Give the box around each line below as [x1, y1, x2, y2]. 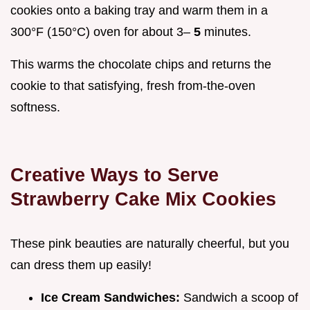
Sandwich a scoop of [183, 291, 298, 305]
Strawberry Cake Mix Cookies [10, 188, 276, 210]
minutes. [204, 25, 251, 39]
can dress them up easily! [10, 258, 152, 273]
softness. [10, 100, 60, 115]
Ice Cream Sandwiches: [41, 291, 183, 305]
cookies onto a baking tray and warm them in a [10, 3, 268, 18]
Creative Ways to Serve [10, 164, 219, 186]
